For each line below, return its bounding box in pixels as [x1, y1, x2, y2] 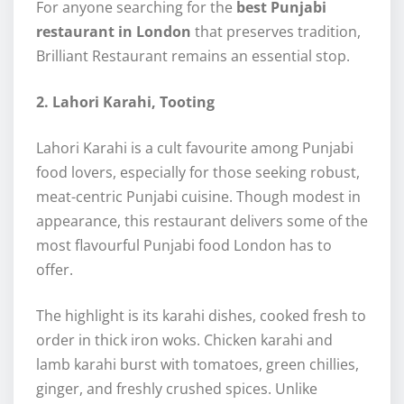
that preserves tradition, [191, 22, 361, 42]
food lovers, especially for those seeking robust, [36, 162, 360, 183]
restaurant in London [36, 22, 191, 42]
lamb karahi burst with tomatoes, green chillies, [36, 354, 359, 375]
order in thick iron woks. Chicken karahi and [36, 330, 333, 351]
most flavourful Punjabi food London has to [36, 235, 332, 256]
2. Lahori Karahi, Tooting [36, 92, 215, 113]
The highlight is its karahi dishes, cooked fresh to [36, 306, 366, 326]
